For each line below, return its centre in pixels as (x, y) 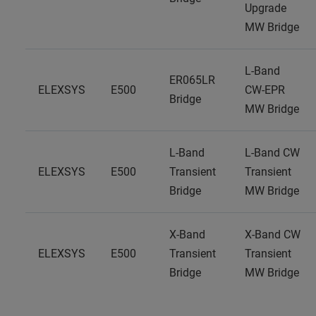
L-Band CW (272, 153)
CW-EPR (265, 90)
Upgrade (266, 8)
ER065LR (192, 80)
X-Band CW (273, 235)
